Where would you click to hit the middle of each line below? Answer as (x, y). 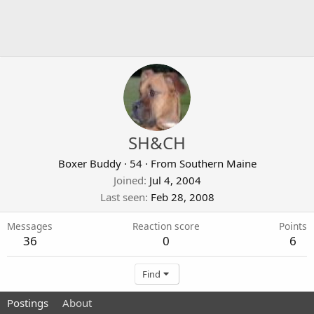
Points (293, 226)
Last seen (122, 197)
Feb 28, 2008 (182, 197)
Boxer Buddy (89, 163)
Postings (28, 303)
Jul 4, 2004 (175, 180)
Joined (128, 180)
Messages (30, 226)
